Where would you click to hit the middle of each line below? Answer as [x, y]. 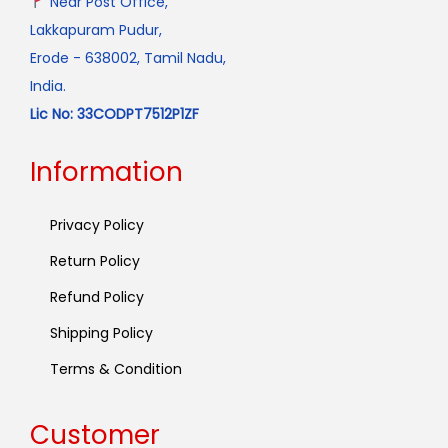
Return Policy [95, 260]
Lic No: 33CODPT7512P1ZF [114, 113]
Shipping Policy [101, 332]
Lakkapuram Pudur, [96, 29]
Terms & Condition [116, 368]
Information [106, 171]
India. [48, 85]
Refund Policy [97, 296]
